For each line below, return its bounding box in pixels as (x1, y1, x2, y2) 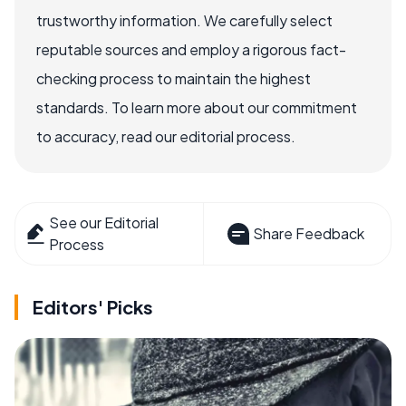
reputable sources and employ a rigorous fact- (36, 39, 346, 59)
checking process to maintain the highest (36, 68, 311, 88)
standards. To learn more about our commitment (36, 97, 357, 117)
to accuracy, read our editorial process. (36, 126, 295, 146)
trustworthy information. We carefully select (36, 10, 333, 30)
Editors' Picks (33, 295, 153, 318)
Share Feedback (252, 223, 364, 243)
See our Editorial (49, 212, 159, 232)
